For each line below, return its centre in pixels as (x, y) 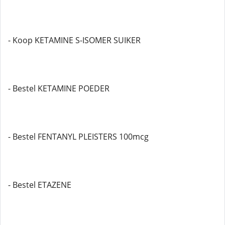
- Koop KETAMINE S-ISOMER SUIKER (74, 40)
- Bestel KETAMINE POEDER (59, 88)
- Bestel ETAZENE (40, 185)
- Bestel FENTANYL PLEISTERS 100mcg (78, 137)
